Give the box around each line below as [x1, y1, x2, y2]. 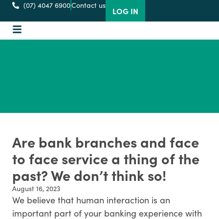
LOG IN [112, 5, 138, 16]
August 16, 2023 [12, 184, 60, 193]
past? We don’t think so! [12, 165, 166, 185]
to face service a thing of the [12, 149, 199, 168]
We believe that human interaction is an [12, 194, 170, 206]
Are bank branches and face [12, 132, 199, 152]
